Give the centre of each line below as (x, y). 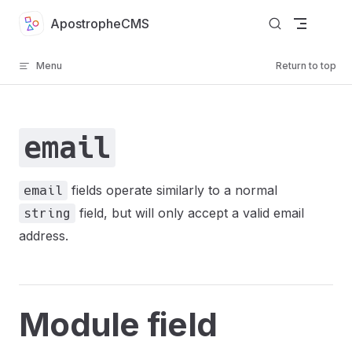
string (47, 213)
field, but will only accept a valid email (190, 213)
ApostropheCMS (99, 24)
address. (44, 236)
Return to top (306, 66)
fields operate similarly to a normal (172, 190)
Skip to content (55, 22)
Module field (118, 324)
